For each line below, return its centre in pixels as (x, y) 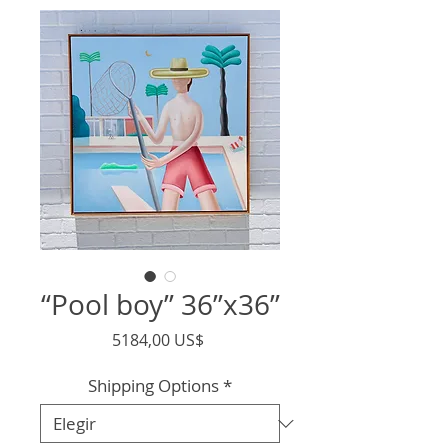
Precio (226, 339)
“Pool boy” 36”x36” (160, 304)
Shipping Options (153, 385)
